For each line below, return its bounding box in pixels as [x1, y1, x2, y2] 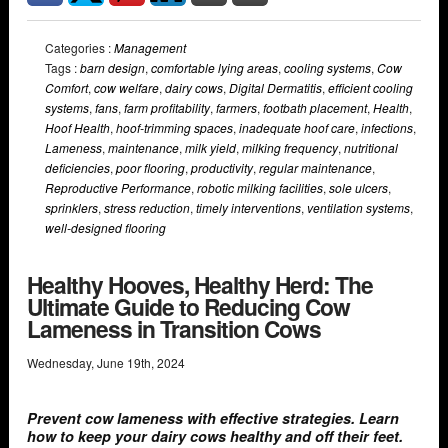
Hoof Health [45, 119, 110, 137]
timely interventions [196, 199, 301, 217]
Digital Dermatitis [229, 79, 322, 97]
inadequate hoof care [239, 119, 355, 137]
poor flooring [116, 159, 185, 177]
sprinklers [45, 199, 98, 217]
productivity [191, 159, 253, 177]
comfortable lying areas [151, 59, 278, 77]
